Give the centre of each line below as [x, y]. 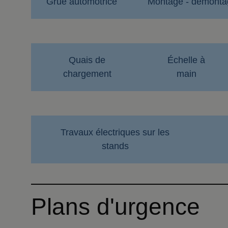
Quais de [87, 60]
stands [115, 146]
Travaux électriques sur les [115, 132]
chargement [87, 74]
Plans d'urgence [116, 207]
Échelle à [187, 60]
